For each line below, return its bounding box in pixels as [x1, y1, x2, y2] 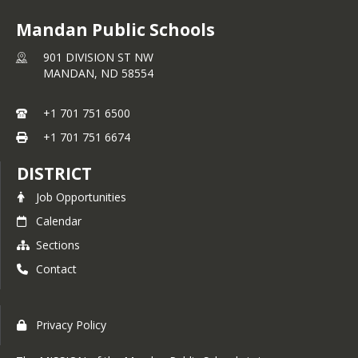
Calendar [36, 213, 82, 229]
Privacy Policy [36, 317, 106, 332]
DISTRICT [17, 162, 92, 185]
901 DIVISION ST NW [43, 50, 153, 65]
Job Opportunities [36, 189, 126, 205]
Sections [36, 237, 80, 253]
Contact [36, 261, 77, 276]
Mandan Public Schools [16, 18, 215, 41]
